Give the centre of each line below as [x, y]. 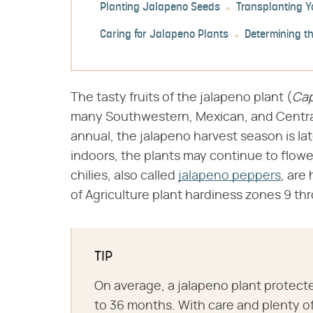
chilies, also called [124, 176]
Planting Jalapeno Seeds [160, 8]
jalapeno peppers [230, 176]
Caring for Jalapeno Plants [164, 35]
